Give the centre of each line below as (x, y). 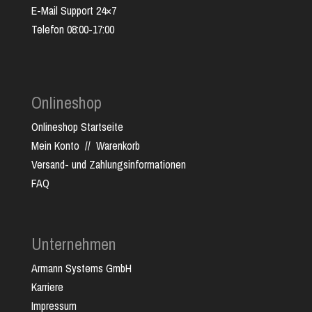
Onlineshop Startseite (77, 127)
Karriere (47, 287)
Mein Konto (55, 146)
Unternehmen (73, 244)
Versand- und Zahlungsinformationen (108, 165)
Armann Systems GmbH (81, 268)
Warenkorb (118, 146)
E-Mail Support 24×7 (73, 11)
